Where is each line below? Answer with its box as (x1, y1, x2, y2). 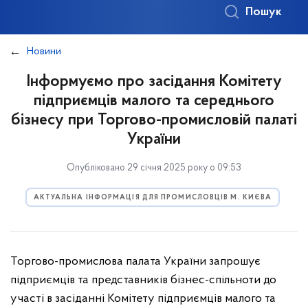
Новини (27, 46, 61, 57)
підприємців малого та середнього (34, 93, 274, 109)
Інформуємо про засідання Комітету (26, 74, 282, 90)
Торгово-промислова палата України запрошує (10, 255, 261, 268)
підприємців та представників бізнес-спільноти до (10, 274, 276, 287)
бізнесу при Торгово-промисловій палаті (11, 112, 297, 129)
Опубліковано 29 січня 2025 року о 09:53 (67, 163, 241, 173)
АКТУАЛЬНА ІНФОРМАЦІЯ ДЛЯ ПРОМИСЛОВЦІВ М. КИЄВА (33, 194, 272, 201)
